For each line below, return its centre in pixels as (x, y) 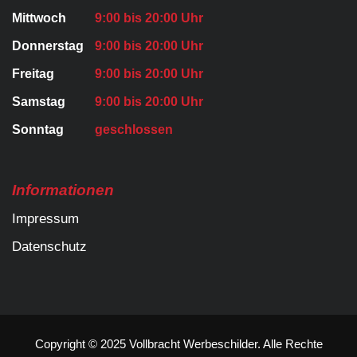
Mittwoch (39, 18)
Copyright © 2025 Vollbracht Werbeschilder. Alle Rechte (178, 343)
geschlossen (134, 129)
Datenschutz (49, 246)
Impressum (45, 218)
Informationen (63, 190)
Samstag (39, 101)
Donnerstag (48, 45)
